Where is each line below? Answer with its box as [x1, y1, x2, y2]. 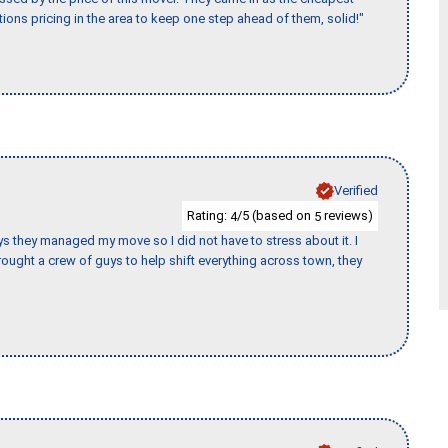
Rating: [187, 207, 230, 223]
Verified [334, 182, 378, 198]
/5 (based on [237, 207, 314, 223]
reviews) [321, 207, 373, 223]
